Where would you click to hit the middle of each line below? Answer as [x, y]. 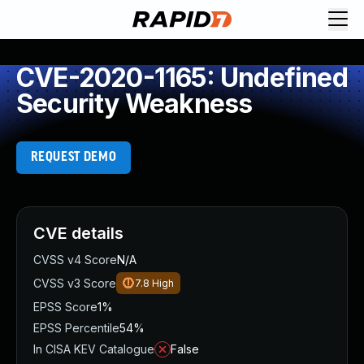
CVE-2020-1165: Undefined [182, 78]
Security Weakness [134, 104]
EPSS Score [65, 307]
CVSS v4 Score [75, 260]
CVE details [78, 233]
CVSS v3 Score [75, 283]
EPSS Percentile [76, 328]
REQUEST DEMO [74, 157]
